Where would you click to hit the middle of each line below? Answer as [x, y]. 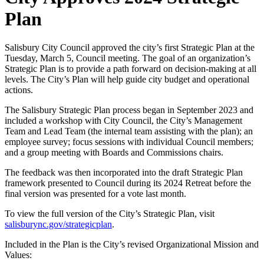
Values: [18, 255]
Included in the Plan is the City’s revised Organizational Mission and [132, 245]
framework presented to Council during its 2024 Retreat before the [128, 183]
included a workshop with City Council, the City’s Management [123, 121]
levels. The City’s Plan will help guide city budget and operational [127, 80]
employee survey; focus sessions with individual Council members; [129, 142]
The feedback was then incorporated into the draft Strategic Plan [124, 173]
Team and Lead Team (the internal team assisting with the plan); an [129, 131]
